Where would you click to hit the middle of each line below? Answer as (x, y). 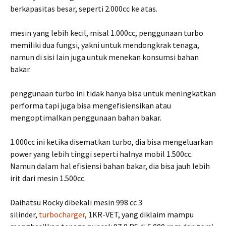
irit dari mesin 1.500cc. (48, 178)
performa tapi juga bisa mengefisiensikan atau (91, 105)
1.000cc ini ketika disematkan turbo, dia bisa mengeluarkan (111, 142)
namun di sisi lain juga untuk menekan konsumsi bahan (104, 57)
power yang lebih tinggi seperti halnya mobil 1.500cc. (101, 154)
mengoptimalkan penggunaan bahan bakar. (86, 118)
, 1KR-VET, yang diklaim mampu (139, 214)
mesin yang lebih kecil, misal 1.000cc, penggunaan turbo (107, 33)
